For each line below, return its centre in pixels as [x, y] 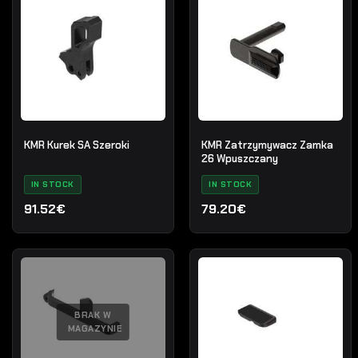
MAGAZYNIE [95, 328]
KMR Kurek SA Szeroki [76, 145]
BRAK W [93, 314]
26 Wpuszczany [240, 158]
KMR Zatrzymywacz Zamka [268, 145]
